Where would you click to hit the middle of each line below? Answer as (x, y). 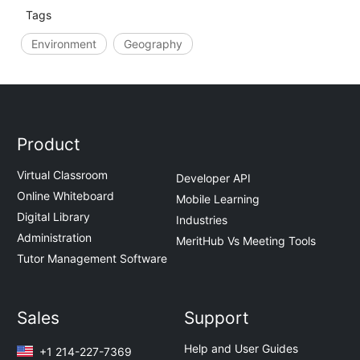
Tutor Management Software (92, 259)
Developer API (213, 178)
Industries (202, 219)
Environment (63, 43)
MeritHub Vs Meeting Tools (246, 240)
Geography (153, 43)
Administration (55, 238)
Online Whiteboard (66, 196)
